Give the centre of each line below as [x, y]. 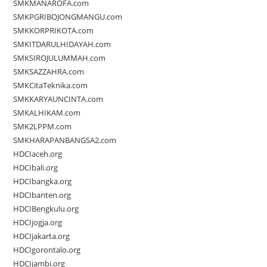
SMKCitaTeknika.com [51, 86]
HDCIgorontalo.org [47, 250]
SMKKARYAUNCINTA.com [58, 99]
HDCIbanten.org [42, 195]
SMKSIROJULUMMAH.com [60, 58]
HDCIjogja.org [38, 223]
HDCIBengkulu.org [46, 209]
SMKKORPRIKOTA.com [54, 31]
